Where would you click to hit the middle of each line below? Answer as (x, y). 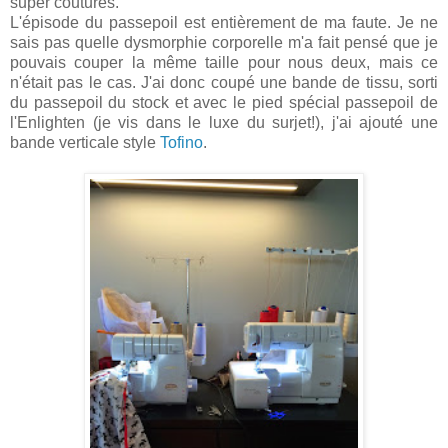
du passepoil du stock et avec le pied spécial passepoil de (224, 103)
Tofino (181, 143)
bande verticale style (85, 143)
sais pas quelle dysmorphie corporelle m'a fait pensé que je (224, 43)
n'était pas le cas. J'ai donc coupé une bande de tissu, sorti (224, 83)
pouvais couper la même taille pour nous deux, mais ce (224, 63)
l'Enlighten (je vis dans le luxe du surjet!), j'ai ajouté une (224, 123)
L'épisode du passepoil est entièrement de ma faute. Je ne (224, 23)
